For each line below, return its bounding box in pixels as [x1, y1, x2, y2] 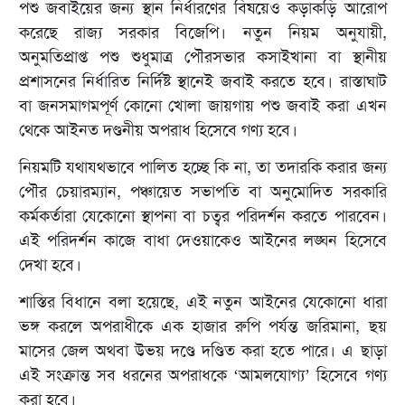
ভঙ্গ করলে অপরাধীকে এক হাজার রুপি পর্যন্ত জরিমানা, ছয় [18, 316, 387, 338]
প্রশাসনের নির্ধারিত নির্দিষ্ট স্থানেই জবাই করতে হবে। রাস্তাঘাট [18, 71, 387, 93]
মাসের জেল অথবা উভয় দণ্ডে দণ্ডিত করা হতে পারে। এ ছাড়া [18, 340, 387, 363]
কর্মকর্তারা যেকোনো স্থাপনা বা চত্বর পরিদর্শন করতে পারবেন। [18, 205, 387, 228]
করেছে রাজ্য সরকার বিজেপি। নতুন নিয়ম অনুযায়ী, [18, 22, 387, 44]
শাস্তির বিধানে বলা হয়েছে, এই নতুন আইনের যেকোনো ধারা [18, 291, 387, 314]
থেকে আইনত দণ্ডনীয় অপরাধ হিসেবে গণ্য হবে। [18, 119, 297, 142]
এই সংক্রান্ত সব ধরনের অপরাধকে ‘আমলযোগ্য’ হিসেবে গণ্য [18, 364, 387, 387]
